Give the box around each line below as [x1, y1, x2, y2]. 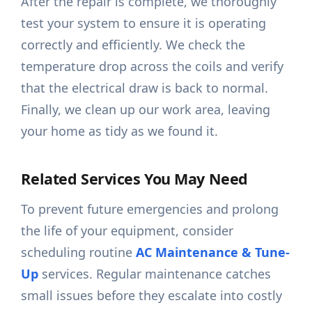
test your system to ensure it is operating [21, 15, 267, 32]
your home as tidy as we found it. [21, 123, 219, 140]
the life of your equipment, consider [21, 222, 234, 240]
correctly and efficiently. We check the [21, 36, 246, 54]
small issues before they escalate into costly [21, 287, 283, 304]
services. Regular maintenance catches [38, 265, 272, 283]
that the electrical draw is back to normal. [21, 79, 269, 97]
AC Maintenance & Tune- [136, 244, 290, 261]
